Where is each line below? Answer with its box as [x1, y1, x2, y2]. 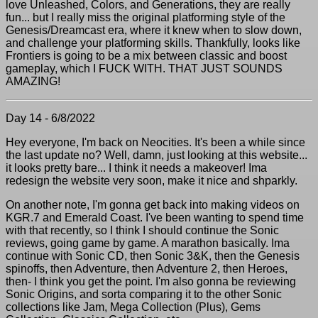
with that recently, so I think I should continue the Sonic [6, 224, 279, 236]
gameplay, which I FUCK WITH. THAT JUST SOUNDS [6, 62, 283, 75]
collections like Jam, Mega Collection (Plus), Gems [6, 301, 261, 313]
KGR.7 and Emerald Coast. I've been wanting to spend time [6, 212, 304, 224]
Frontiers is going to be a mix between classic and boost [6, 50, 287, 62]
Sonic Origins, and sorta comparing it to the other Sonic [6, 288, 282, 300]
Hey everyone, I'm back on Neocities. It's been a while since [6, 136, 305, 148]
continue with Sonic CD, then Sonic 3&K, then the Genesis [6, 250, 300, 262]
